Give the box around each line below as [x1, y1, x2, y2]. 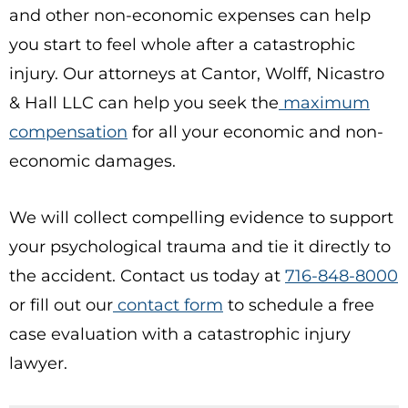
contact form [117, 295, 223, 315]
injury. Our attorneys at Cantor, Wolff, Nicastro [9, 64, 384, 84]
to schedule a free [223, 295, 374, 315]
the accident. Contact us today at [9, 266, 285, 286]
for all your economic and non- [127, 122, 383, 142]
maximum [283, 93, 370, 113]
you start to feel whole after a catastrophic [9, 35, 355, 55]
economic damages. [9, 151, 180, 171]
